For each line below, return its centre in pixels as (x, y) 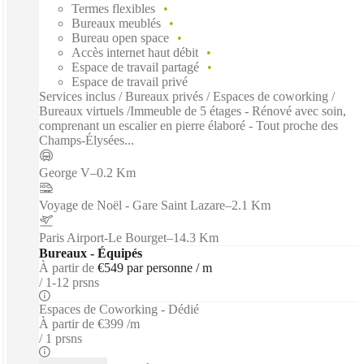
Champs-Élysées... (87, 140)
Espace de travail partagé (135, 67)
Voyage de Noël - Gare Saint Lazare (132, 205)
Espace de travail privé (130, 81)
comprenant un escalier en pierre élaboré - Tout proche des (188, 125)
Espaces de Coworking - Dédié (119, 309)
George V (65, 172)
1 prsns (64, 338)
